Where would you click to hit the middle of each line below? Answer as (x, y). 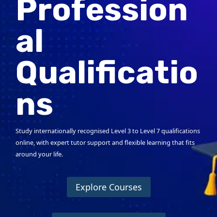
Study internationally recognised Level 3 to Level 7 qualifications (108, 131)
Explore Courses (108, 187)
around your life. (39, 154)
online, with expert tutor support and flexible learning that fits (105, 142)
